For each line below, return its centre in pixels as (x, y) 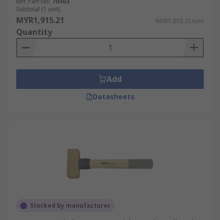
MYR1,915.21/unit (180, 21)
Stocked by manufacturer (70, 206)
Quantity (34, 32)
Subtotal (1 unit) (38, 9)
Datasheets (113, 96)
